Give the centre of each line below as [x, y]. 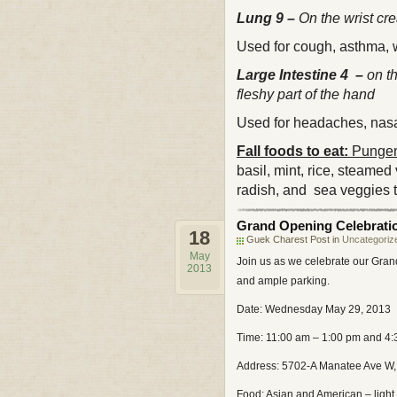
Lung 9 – [268, 18]
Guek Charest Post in [294, 239]
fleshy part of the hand [306, 94]
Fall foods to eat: [292, 151]
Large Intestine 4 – [302, 75]
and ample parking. [283, 281]
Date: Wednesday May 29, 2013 [314, 309]
